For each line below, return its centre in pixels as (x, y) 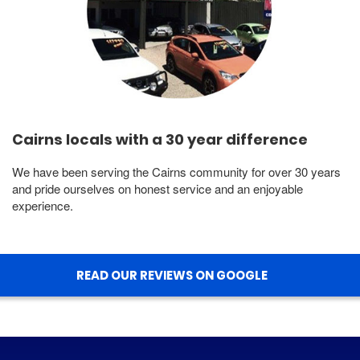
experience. (43, 206)
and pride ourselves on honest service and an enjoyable (157, 189)
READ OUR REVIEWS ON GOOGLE (172, 276)
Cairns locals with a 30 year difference (160, 140)
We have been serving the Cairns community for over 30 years (176, 172)
